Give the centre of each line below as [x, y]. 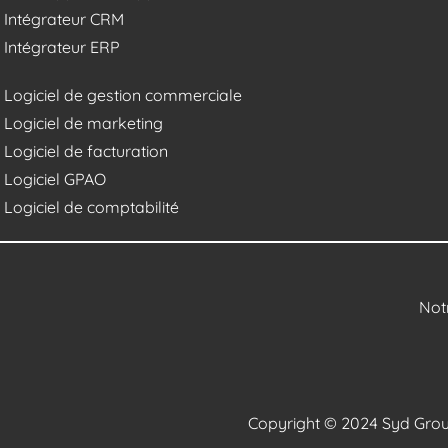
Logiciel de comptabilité [91, 206]
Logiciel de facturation [85, 150]
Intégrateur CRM [63, 18]
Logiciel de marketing [83, 122]
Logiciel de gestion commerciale [122, 94]
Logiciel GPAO [54, 178]
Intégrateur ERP [61, 46]
